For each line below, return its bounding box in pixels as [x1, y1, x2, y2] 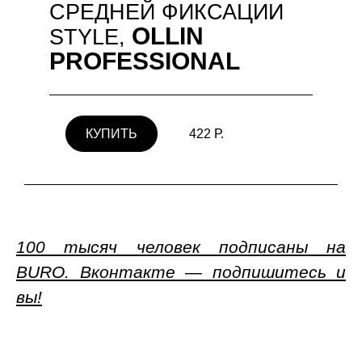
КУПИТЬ [78, 126, 144, 141]
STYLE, [49, 24, 132, 49]
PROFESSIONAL [49, 47, 240, 74]
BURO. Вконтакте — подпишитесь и [16, 262, 346, 281]
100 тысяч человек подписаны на [16, 237, 346, 256]
